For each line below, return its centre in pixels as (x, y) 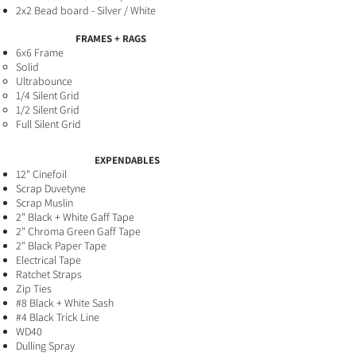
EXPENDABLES (127, 160)
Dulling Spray (45, 346)
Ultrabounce (44, 81)
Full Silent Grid (48, 124)
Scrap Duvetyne (52, 188)
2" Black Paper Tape (61, 246)
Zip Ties (34, 288)
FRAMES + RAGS (110, 39)
